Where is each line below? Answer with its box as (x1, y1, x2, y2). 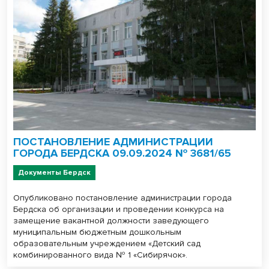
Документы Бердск (18, 168, 91, 177)
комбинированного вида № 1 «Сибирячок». (13, 249, 187, 260)
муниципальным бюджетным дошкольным (13, 226, 181, 237)
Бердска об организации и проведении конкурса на (13, 204, 224, 214)
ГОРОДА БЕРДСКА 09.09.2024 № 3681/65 (13, 146, 231, 160)
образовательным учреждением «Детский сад (13, 238, 201, 249)
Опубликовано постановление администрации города (13, 192, 232, 203)
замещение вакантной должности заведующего (13, 215, 209, 226)
